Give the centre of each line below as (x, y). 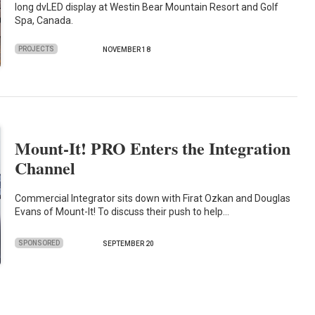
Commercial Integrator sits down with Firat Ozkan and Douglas (153, 198)
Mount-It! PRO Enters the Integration (153, 148)
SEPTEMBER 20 (129, 244)
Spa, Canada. (44, 21)
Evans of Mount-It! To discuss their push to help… (122, 211)
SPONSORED (39, 243)
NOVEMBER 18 (127, 50)
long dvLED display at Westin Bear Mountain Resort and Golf (147, 7)
